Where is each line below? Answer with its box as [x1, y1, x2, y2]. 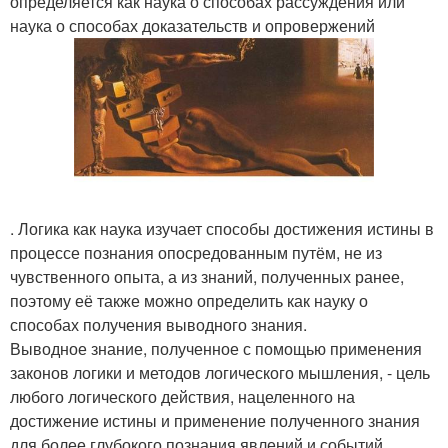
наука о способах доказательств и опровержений [10, 14, 375, 37]
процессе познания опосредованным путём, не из [10, 241, 382, 265]
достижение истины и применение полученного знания [10, 409, 420, 433]
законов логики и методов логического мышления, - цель [10, 361, 430, 385]
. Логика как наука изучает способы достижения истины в [10, 217, 434, 241]
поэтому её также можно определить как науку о [10, 289, 368, 313]
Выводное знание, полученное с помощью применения [10, 337, 422, 361]
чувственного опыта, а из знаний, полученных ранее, [10, 265, 404, 289]
